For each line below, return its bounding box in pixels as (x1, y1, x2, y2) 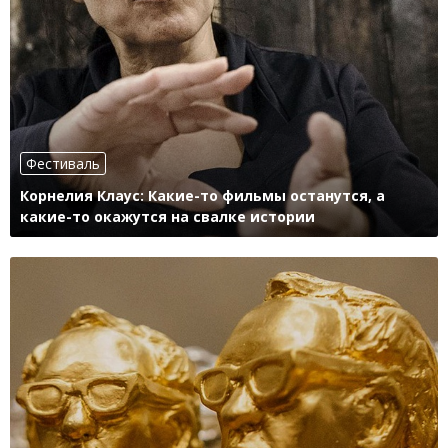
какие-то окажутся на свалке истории (20, 207, 315, 227)
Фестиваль (26, 154, 100, 174)
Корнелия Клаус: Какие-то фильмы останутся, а (20, 186, 385, 206)
